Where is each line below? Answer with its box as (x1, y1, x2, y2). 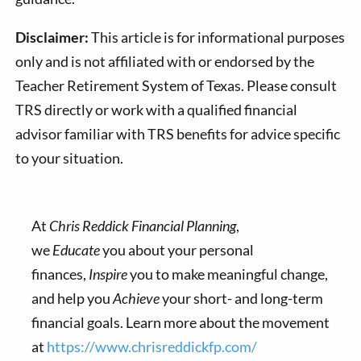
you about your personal (99, 240, 254, 259)
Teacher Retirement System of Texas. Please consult (15, 76, 338, 94)
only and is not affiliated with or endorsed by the (15, 52, 315, 70)
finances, (31, 264, 89, 283)
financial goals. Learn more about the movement (31, 313, 330, 331)
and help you (31, 288, 113, 307)
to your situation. (15, 148, 124, 167)
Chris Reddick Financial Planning (48, 216, 236, 234)
